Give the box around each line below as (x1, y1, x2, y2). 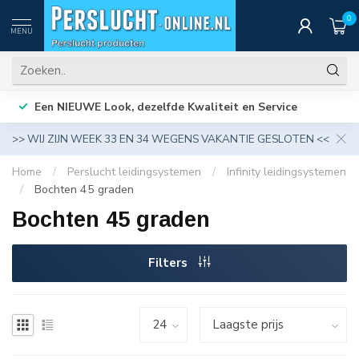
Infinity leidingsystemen (227, 164, 346, 179)
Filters (148, 255, 191, 271)
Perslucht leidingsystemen (67, 164, 201, 179)
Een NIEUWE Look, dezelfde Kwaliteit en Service (34, 99, 297, 115)
